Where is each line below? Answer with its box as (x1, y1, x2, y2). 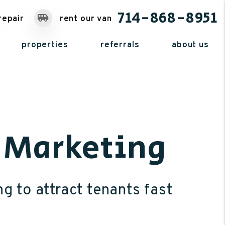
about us (171, 39, 209, 51)
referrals (100, 39, 140, 51)
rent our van (57, 14, 112, 25)
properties (22, 39, 68, 51)
